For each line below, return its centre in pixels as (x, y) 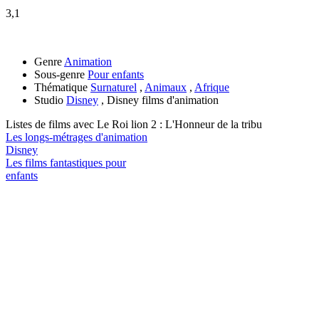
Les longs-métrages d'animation (77, 137)
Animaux (166, 87)
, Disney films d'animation (158, 100)
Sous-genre (59, 74)
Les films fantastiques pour (66, 162)
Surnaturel (114, 87)
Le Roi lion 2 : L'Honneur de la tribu (179, 124)
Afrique (212, 87)
